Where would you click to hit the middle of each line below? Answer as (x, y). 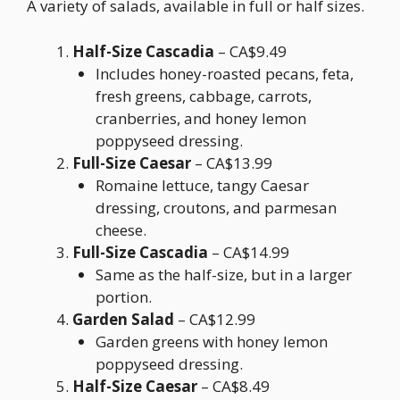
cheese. (121, 229)
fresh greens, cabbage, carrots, (203, 96)
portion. (123, 296)
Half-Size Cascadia (143, 51)
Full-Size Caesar (132, 162)
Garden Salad (123, 319)
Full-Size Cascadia (140, 252)
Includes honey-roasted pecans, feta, (224, 73)
